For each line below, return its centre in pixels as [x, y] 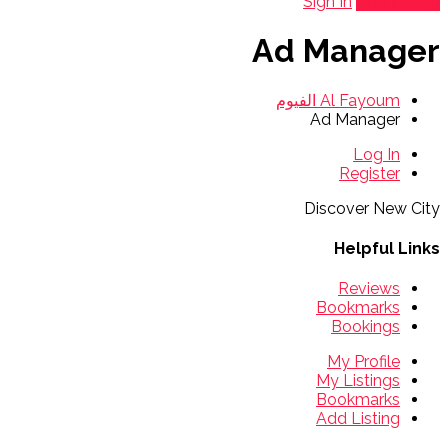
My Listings [358, 381]
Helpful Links [387, 249]
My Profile [363, 362]
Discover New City [372, 208]
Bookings [365, 327]
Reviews [369, 289]
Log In [376, 154]
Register [369, 173]
